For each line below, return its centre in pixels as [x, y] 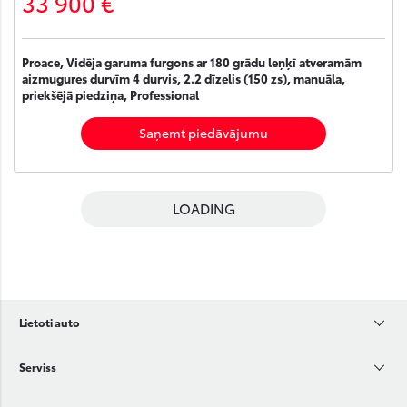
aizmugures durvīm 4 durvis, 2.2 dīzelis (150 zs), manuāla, [184, 78]
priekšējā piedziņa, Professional [110, 94]
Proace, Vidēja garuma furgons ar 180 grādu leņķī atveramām [192, 62]
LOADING [203, 208]
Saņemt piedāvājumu [203, 132]
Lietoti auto [50, 322]
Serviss [38, 367]
